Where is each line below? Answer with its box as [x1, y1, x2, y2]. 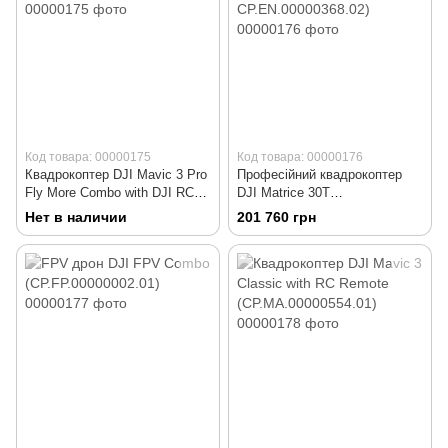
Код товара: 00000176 [237, 150, 363, 165]
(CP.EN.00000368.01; [237, 203, 361, 219]
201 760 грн [237, 209, 316, 226]
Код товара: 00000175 [25, 150, 151, 165]
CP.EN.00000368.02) [237, 221, 357, 237]
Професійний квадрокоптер [237, 167, 402, 183]
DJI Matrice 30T [237, 185, 330, 201]
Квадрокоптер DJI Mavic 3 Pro [25, 167, 207, 183]
